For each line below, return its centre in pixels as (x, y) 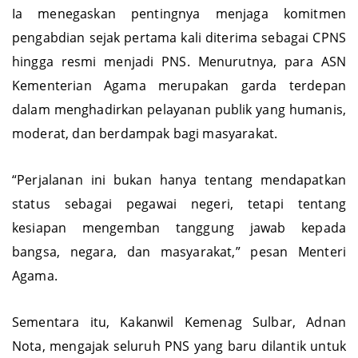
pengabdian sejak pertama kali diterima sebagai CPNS (179, 53)
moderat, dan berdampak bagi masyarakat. (145, 149)
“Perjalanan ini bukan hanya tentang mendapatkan (179, 195)
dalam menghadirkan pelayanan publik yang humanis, (179, 125)
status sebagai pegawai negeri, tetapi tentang (179, 219)
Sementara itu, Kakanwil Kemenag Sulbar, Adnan (179, 338)
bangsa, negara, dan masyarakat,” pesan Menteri (179, 267)
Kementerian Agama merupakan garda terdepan (179, 101)
